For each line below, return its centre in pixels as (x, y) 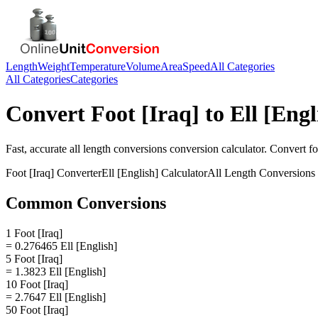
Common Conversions (86, 203)
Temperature (98, 66)
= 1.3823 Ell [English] (56, 271)
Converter (78, 172)
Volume (143, 66)
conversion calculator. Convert (238, 148)
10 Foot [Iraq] (37, 284)
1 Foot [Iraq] (34, 233)
